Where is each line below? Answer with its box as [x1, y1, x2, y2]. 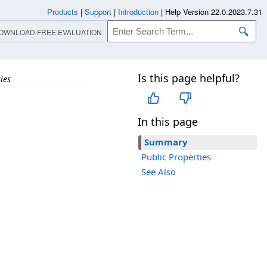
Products [47, 6, 78, 17]
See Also [141, 166, 176, 178]
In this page [138, 114, 198, 129]
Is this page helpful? [138, 71, 240, 85]
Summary [144, 136, 188, 148]
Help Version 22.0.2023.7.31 [165, 6, 262, 17]
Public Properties [141, 151, 211, 163]
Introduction [118, 6, 159, 17]
